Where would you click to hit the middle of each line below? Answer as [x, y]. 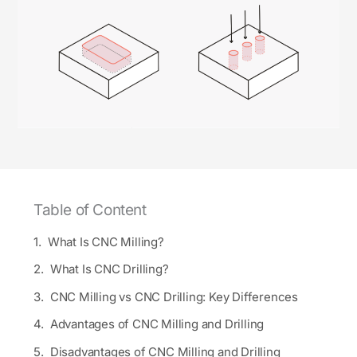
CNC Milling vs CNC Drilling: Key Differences [174, 296]
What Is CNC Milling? [106, 241]
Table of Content [90, 210]
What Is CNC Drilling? [109, 269]
